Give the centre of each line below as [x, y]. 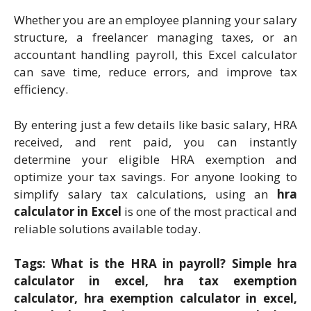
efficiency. [41, 90]
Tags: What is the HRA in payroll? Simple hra [155, 264]
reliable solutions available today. [107, 228]
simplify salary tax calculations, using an [145, 194]
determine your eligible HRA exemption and [155, 159]
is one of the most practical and [210, 211]
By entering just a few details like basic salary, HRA [155, 124]
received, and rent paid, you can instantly [155, 142]
